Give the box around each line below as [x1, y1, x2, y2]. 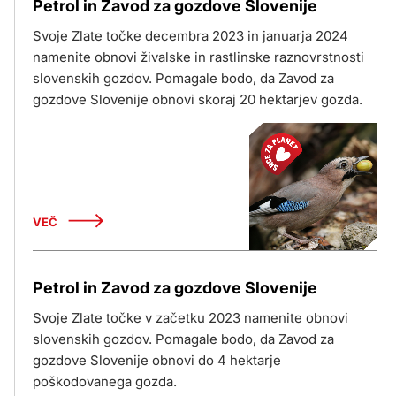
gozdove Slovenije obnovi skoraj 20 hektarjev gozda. [33, 91, 362, 108]
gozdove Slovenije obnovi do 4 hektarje [33, 352, 281, 369]
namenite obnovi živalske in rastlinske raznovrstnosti [33, 49, 364, 65]
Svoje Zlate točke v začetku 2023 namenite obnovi [33, 309, 348, 326]
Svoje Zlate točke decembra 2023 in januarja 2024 [33, 27, 348, 44]
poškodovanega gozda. [33, 373, 177, 390]
